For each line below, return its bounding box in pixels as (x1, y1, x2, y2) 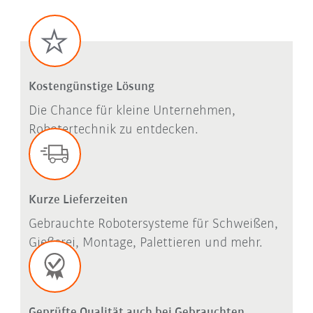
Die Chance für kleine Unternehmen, (28, 104, 235, 119)
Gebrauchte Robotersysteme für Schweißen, (28, 217, 278, 231)
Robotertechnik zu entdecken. (28, 123, 198, 138)
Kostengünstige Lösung (28, 80, 154, 94)
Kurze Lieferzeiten (28, 193, 128, 207)
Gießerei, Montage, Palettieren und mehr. (28, 235, 263, 250)
